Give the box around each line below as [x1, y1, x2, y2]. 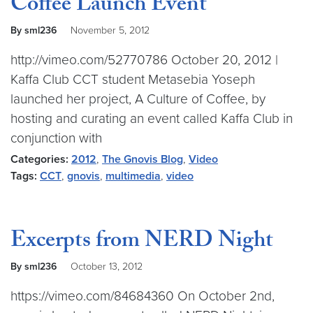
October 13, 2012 [71, 261, 143, 272]
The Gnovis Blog [102, 152, 183, 166]
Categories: [10, 152, 68, 166]
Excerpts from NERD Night [10, 224, 273, 261]
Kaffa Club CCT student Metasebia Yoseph [10, 71, 255, 87]
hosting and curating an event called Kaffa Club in [10, 110, 293, 126]
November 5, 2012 [71, 24, 150, 36]
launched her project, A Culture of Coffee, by [10, 91, 265, 107]
